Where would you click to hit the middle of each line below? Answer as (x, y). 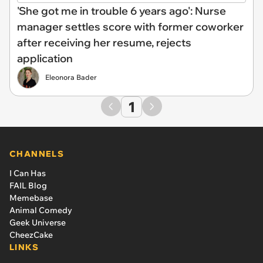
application (45, 58)
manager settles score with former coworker (130, 26)
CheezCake (31, 235)
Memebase (31, 198)
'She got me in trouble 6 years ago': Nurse (122, 11)
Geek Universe (38, 222)
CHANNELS (37, 154)
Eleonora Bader (71, 77)
